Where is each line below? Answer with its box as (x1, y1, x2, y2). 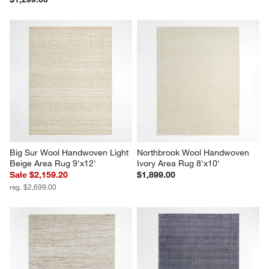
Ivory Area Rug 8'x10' (137, 157, 220, 169)
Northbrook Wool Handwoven (137, 147, 252, 158)
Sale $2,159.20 (10, 169, 68, 180)
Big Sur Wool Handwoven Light (10, 147, 131, 158)
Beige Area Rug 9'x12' (10, 157, 97, 169)
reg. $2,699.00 (10, 181, 57, 192)
